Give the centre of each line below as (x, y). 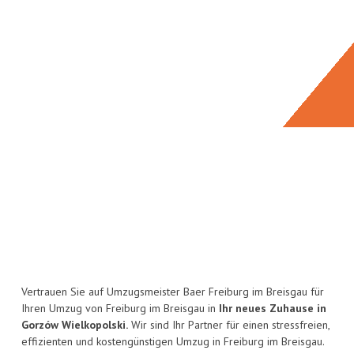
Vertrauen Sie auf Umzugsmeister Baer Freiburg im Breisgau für (173, 292)
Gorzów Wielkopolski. (75, 325)
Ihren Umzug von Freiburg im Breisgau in (120, 309)
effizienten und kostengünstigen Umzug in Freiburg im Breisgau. (173, 342)
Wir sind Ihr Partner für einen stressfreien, (229, 325)
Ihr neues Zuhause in (273, 309)
